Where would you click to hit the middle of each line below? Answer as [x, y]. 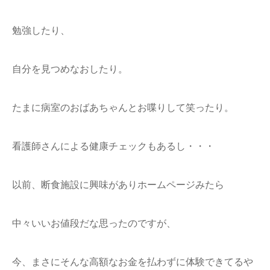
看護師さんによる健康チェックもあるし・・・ [113, 146]
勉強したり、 [41, 30]
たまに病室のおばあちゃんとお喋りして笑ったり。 [123, 107]
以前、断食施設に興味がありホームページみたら [118, 184]
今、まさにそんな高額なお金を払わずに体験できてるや [133, 262]
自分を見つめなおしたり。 [70, 69]
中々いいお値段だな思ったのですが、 [94, 223]
